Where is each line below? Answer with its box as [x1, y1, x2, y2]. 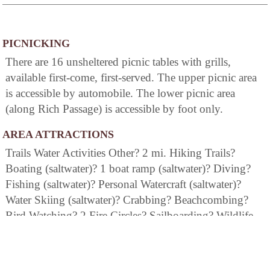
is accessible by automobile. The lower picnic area [5, 87, 235, 100]
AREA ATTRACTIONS [2, 128, 114, 141]
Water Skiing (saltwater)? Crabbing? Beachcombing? [5, 193, 248, 207]
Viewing [5, 225, 45, 238]
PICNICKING [2, 37, 70, 50]
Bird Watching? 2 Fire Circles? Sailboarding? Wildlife [5, 209, 253, 222]
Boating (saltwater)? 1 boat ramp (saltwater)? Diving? [5, 162, 251, 175]
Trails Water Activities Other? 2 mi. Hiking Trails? [5, 146, 235, 160]
